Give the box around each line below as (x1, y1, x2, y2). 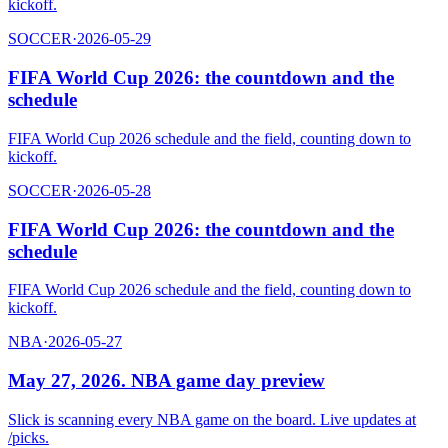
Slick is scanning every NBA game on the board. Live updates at (8, 410, 416, 428)
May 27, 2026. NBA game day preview (8, 369, 325, 391)
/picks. (8, 428, 49, 446)
